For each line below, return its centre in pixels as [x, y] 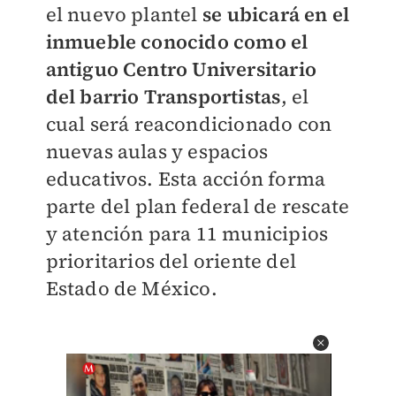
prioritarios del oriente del [171, 261]
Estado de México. [131, 288]
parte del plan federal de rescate [198, 206]
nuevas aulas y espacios [157, 151]
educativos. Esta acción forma [186, 179]
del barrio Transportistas [163, 96]
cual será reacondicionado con [189, 124]
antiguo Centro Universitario [181, 69]
